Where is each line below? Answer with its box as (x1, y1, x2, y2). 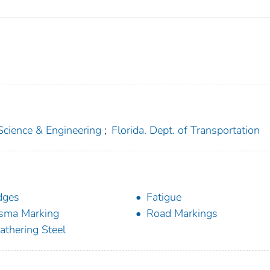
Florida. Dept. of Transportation (111, 123, 260, 138)
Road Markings (146, 206, 218, 221)
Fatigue (146, 190, 181, 205)
